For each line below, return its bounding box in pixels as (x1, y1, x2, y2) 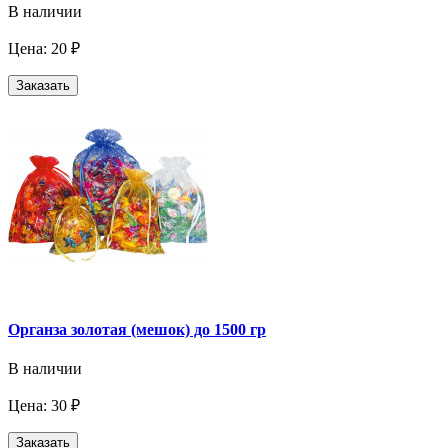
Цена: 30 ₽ (8, 397, 80, 415)
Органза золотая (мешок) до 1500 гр (8, 321, 266, 339)
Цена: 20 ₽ (8, 39, 80, 57)
